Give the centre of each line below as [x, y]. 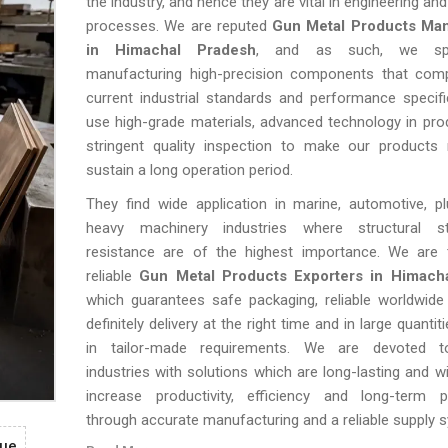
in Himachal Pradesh [171, 50]
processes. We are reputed [179, 26]
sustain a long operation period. [189, 170]
